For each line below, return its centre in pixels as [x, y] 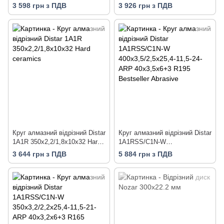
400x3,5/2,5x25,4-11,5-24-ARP [163, 150]
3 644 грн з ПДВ [39, 154]
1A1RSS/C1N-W [142, 141]
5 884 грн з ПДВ [145, 154]
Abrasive [131, 168]
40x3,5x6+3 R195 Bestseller [159, 159]
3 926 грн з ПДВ [145, 5]
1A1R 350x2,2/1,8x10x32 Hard [57, 141]
